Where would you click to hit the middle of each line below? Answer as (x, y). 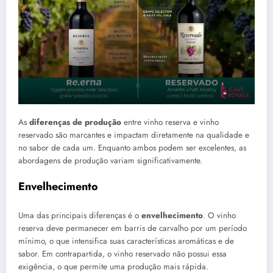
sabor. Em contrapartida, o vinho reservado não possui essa (122, 253)
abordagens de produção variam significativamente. (110, 160)
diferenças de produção (75, 122)
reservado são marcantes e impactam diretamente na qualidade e (134, 135)
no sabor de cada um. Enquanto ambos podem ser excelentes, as (132, 147)
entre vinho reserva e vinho (170, 122)
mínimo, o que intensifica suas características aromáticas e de (126, 241)
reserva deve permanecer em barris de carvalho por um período (133, 228)
